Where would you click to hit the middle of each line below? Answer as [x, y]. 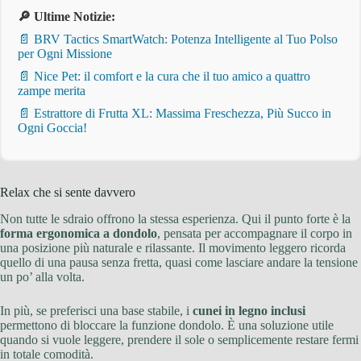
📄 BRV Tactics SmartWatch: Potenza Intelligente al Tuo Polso [178, 39]
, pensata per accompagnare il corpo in [255, 233]
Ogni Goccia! [52, 128]
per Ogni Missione [65, 54]
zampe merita [52, 91]
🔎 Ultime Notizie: [66, 17]
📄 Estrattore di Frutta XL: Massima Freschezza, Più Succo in [174, 114]
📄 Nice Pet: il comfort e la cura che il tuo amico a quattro [164, 77]
